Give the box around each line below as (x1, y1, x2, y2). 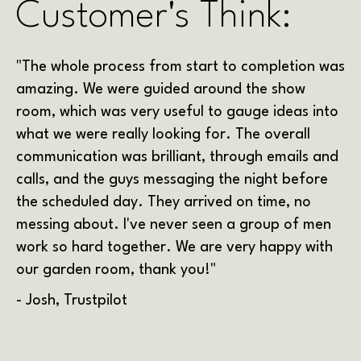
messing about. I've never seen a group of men (16, 218, 331, 233)
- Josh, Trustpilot (16, 293, 131, 309)
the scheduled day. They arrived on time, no (16, 195, 311, 210)
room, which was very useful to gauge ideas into (16, 105, 338, 120)
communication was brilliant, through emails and (16, 150, 338, 165)
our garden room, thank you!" (16, 263, 216, 278)
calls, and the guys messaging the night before (16, 172, 328, 188)
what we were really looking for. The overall (16, 127, 310, 143)
